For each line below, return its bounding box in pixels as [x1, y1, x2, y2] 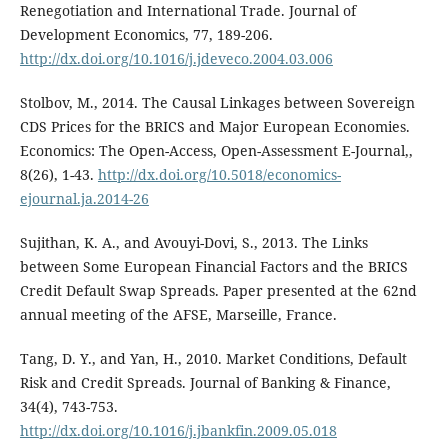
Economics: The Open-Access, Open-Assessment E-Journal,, [19, 140, 413, 160]
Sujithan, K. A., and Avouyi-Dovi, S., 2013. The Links [19, 232, 368, 252]
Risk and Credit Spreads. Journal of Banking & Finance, [19, 372, 391, 392]
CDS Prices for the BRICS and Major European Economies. [19, 116, 410, 136]
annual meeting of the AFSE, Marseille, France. [19, 304, 337, 324]
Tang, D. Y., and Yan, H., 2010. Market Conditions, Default [19, 348, 407, 368]
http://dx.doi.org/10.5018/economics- [97, 164, 341, 184]
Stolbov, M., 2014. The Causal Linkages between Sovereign [19, 92, 415, 112]
